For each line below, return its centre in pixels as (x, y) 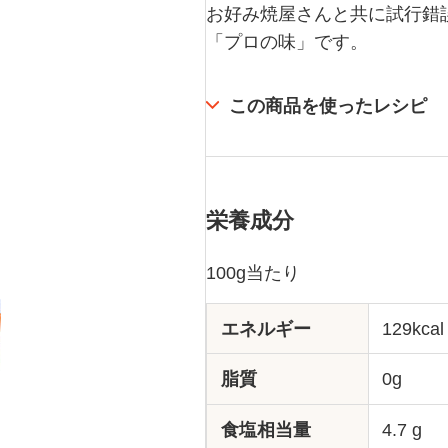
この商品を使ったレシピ (328, 106)
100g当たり (253, 272)
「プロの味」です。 (287, 42)
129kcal (413, 328)
